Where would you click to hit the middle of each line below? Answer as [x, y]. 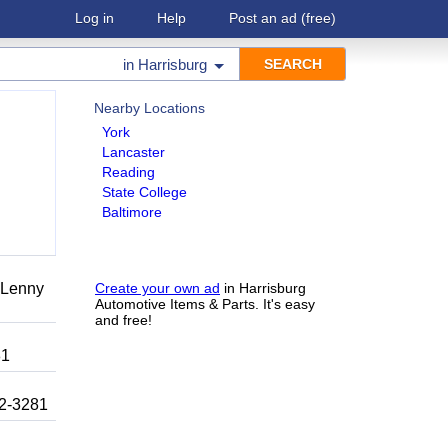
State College [144, 192]
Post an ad [263, 18]
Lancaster [133, 152]
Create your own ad [157, 288]
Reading [128, 172]
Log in [94, 18]
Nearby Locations [149, 108]
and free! [123, 320]
